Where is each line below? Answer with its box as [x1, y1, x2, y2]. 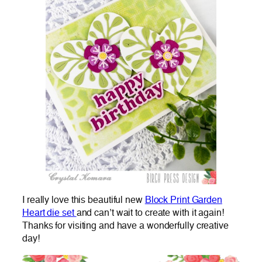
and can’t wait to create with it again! [76, 208, 224, 218]
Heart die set [22, 208, 77, 218]
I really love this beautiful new [22, 195, 145, 205]
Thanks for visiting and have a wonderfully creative [22, 220, 229, 231]
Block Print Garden [144, 195, 222, 205]
